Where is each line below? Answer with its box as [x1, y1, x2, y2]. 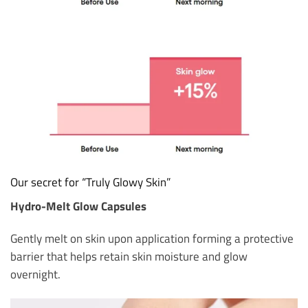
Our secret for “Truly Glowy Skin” [10, 173, 170, 191]
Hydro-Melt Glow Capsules [10, 197, 146, 214]
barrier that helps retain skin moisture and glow [10, 247, 247, 265]
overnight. [10, 265, 60, 283]
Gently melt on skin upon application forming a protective [10, 230, 294, 247]
